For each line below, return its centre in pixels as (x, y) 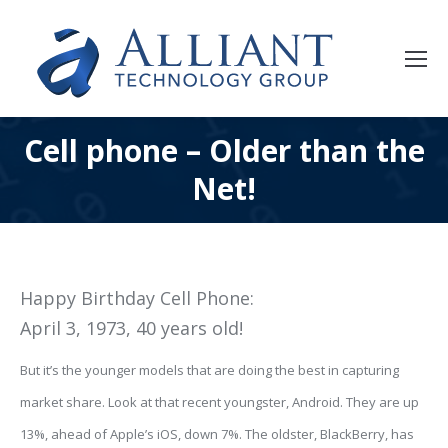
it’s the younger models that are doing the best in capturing (219, 370)
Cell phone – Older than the (224, 150)
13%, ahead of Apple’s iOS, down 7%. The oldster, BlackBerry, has (217, 434)
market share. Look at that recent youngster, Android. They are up (219, 402)
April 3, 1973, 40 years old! (131, 328)
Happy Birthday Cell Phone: (137, 298)
